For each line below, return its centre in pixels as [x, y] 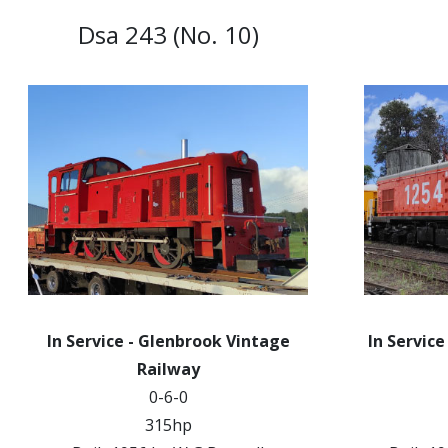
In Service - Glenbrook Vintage [168, 341]
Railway [168, 369]
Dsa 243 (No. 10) [168, 34]
